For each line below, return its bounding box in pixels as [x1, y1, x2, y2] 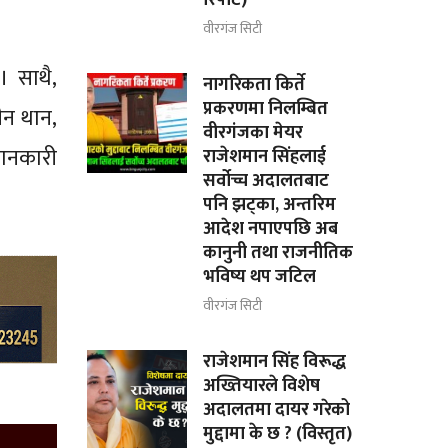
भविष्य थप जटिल [203, 261, 317, 292]
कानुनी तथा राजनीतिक [203, 237, 354, 268]
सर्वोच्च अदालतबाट [203, 165, 330, 196]
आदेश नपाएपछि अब [203, 213, 339, 244]
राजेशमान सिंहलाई [203, 141, 327, 172]
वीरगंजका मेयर [203, 117, 304, 148]
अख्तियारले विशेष [203, 370, 321, 401]
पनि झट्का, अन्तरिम [203, 189, 337, 220]
